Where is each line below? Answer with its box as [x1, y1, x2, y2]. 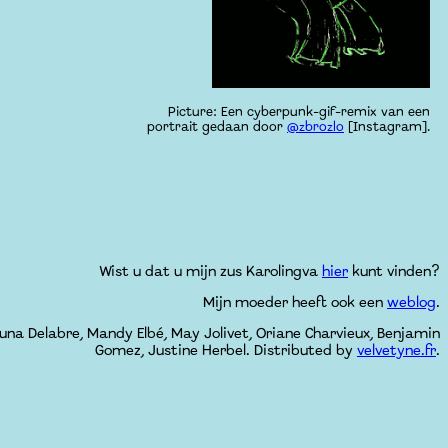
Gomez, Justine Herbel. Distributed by [95, 343, 357, 360]
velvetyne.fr [357, 343, 436, 360]
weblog [387, 294, 436, 311]
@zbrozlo [287, 121, 344, 136]
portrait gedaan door [147, 121, 287, 136]
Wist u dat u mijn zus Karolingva [100, 263, 322, 280]
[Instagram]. [344, 121, 430, 136]
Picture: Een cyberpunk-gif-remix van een [168, 106, 430, 121]
